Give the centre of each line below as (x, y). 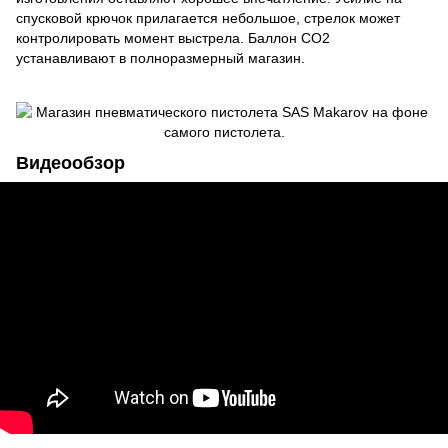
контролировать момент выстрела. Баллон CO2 (173, 37)
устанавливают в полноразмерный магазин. (160, 57)
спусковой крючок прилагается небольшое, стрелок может (208, 17)
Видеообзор (70, 163)
